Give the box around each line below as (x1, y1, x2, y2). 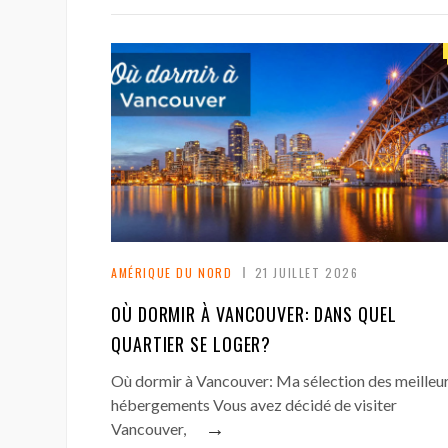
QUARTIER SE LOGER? (111, 330, 272, 357)
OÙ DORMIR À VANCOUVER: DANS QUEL (111, 300, 397, 327)
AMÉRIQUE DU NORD (111, 263, 233, 281)
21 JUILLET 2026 (254, 263, 359, 281)
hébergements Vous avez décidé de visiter (111, 394, 397, 414)
